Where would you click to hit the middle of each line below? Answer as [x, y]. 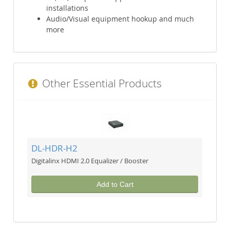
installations [68, 8]
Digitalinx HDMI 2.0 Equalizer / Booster [90, 161]
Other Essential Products [101, 83]
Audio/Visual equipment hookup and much [120, 19]
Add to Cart [115, 184]
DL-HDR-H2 [55, 148]
